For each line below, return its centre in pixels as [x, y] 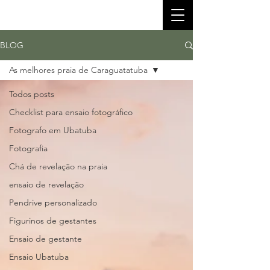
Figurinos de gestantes [53, 221]
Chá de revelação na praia [58, 166]
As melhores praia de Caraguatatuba [78, 70]
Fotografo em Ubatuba [53, 130]
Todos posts [32, 94]
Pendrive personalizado [53, 202]
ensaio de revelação [46, 184]
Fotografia [28, 148]
